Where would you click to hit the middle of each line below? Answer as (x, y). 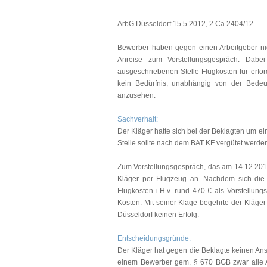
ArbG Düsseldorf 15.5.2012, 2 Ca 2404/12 (185, 24)
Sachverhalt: (138, 119)
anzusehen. (136, 95)
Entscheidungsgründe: (154, 238)
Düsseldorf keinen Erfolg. (158, 215)
